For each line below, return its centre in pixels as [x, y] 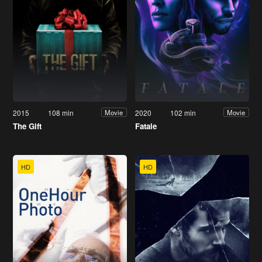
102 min [183, 112]
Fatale [146, 126]
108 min [61, 112]
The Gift [27, 126]
